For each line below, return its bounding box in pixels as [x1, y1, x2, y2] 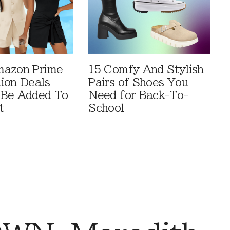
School [88, 103, 124, 114]
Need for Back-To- [88, 90, 188, 101]
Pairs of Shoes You [88, 77, 188, 88]
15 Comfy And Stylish [88, 64, 204, 75]
